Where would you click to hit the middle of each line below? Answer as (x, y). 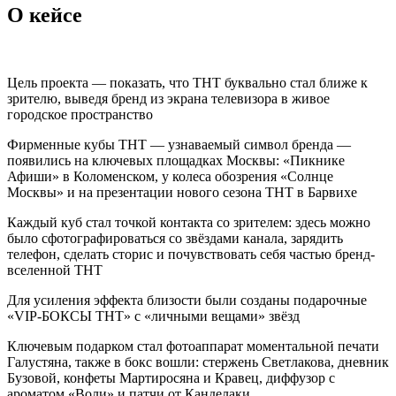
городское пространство (80, 114)
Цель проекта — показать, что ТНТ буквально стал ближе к (187, 82)
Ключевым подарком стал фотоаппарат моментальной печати (193, 346)
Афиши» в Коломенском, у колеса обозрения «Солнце (170, 176)
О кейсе (45, 15)
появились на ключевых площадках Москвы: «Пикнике (176, 160)
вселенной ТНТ (55, 270)
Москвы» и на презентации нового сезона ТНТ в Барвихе (182, 192)
